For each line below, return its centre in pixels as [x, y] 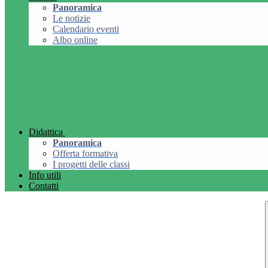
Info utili [45, 175]
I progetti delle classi [91, 165]
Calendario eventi [86, 29]
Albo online [75, 40]
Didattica [46, 132]
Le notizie [71, 19]
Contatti [44, 186]
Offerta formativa [85, 154]
